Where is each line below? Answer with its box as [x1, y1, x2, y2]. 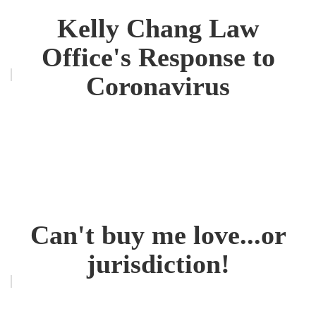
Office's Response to [41, 42, 275, 73]
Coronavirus [86, 71, 230, 102]
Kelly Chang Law [57, 13, 259, 44]
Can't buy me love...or [30, 219, 286, 250]
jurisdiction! [86, 248, 230, 279]
